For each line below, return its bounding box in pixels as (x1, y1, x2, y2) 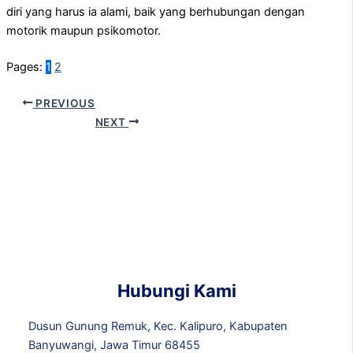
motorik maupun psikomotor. (6, 23, 161, 38)
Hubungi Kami (117, 280, 236, 301)
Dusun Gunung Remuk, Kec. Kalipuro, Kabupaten (28, 318, 288, 333)
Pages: (6, 59, 46, 74)
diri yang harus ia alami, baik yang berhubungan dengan (6, 4, 305, 19)
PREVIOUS (32, 96, 95, 110)
